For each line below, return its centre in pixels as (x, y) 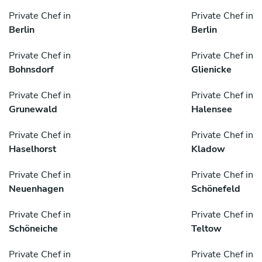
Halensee (212, 110)
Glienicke (211, 70)
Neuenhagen (36, 189)
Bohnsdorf (31, 70)
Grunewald (33, 110)
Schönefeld (216, 189)
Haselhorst (32, 149)
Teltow (206, 229)
